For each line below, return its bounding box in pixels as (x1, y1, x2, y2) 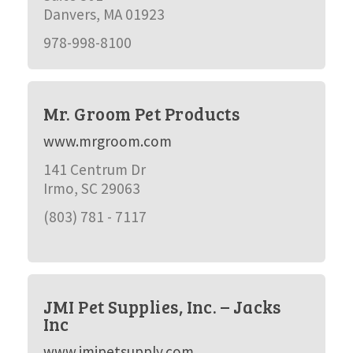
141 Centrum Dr (43, 160, 146, 179)
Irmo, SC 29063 (43, 179, 140, 198)
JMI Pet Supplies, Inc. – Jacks (43, 295, 281, 318)
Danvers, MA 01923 (43, 5, 165, 24)
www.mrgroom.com (43, 132, 172, 150)
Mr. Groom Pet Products (43, 102, 240, 125)
